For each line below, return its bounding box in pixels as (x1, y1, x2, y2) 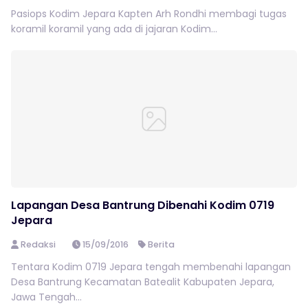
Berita (148, 239, 175, 250)
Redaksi (20, 239, 56, 250)
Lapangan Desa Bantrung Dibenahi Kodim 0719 (11, 197, 274, 213)
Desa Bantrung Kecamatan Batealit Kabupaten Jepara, (11, 275, 274, 289)
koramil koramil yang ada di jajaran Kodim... (11, 22, 217, 36)
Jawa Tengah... (11, 290, 82, 304)
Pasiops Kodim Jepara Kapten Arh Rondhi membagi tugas (11, 7, 287, 21)
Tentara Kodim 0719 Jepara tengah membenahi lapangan (11, 260, 291, 274)
